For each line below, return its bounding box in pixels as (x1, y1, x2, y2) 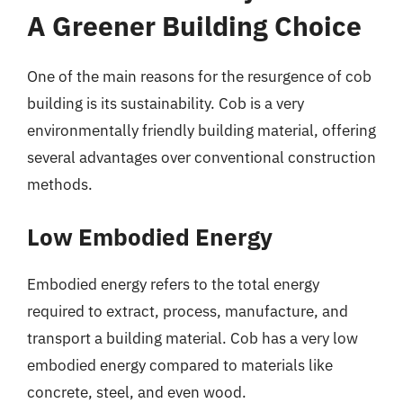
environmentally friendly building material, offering (27, 120, 376, 140)
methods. (27, 174, 93, 194)
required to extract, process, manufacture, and (27, 301, 348, 321)
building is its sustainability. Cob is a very (27, 93, 304, 113)
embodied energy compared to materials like (27, 355, 333, 375)
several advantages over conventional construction (27, 147, 376, 167)
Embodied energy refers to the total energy (27, 274, 319, 294)
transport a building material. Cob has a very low (27, 328, 358, 348)
